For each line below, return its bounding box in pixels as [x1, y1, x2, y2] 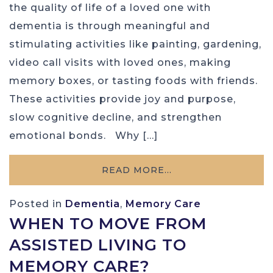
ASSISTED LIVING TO [9, 235, 186, 255]
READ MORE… [101, 165, 172, 176]
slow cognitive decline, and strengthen [9, 112, 222, 124]
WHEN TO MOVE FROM [9, 214, 207, 234]
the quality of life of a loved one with [9, 2, 211, 14]
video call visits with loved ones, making [9, 57, 231, 69]
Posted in [9, 198, 65, 210]
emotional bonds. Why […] [9, 130, 158, 142]
